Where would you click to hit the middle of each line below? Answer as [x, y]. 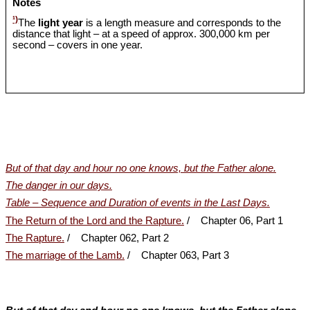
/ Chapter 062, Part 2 [117, 238]
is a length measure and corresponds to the [182, 22]
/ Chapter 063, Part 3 [177, 256]
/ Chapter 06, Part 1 [234, 220]
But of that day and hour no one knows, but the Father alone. [141, 168]
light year [61, 22]
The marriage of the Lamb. [65, 256]
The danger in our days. [59, 185]
